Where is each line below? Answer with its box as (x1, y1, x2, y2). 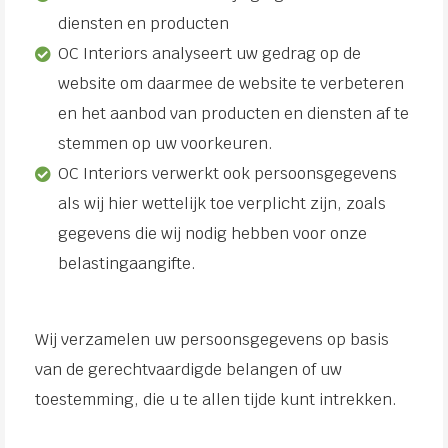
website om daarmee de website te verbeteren (58, 73, 405, 94)
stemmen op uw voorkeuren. (58, 133, 274, 154)
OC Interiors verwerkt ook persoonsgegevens (58, 163, 398, 184)
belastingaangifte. (58, 253, 201, 274)
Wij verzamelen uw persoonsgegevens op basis (35, 329, 389, 350)
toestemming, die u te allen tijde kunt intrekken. (35, 389, 397, 410)
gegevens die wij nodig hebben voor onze (58, 223, 368, 244)
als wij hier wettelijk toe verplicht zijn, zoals (58, 193, 387, 214)
